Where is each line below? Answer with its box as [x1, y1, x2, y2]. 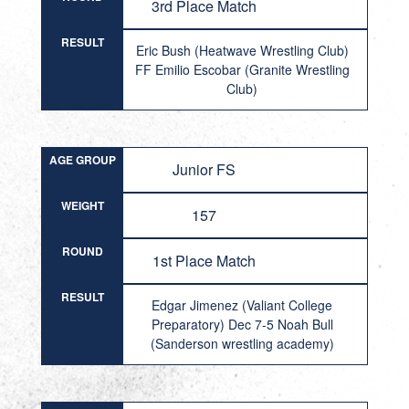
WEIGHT [60, 197, 104, 214]
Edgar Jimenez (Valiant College [152, 296, 333, 314]
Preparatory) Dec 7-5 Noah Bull [151, 315, 333, 333]
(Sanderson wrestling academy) [150, 334, 334, 352]
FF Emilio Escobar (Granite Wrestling [134, 60, 350, 79]
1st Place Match [152, 250, 257, 271]
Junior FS [173, 159, 236, 180]
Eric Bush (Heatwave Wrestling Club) [135, 41, 349, 59]
